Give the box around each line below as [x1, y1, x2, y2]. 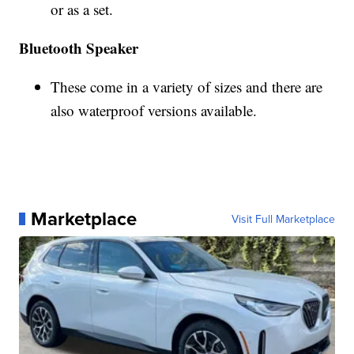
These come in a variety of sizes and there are [51, 77, 323, 97]
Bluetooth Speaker [19, 37, 139, 59]
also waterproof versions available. [51, 100, 262, 121]
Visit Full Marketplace [231, 211, 335, 228]
